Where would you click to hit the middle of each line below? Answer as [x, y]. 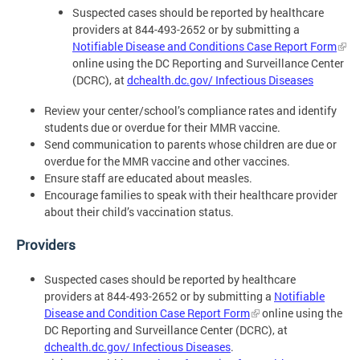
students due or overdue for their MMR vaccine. [162, 128]
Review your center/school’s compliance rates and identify [190, 111]
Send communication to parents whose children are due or [190, 145]
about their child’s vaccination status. [139, 212]
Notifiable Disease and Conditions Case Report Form [205, 46]
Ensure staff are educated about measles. [148, 178]
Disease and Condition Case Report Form [147, 313]
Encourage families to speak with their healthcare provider [191, 195]
